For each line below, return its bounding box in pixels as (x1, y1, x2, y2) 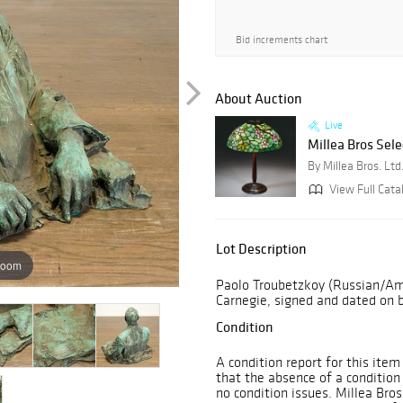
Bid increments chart (236, 33, 327, 46)
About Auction (215, 89, 302, 108)
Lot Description (216, 239, 307, 258)
